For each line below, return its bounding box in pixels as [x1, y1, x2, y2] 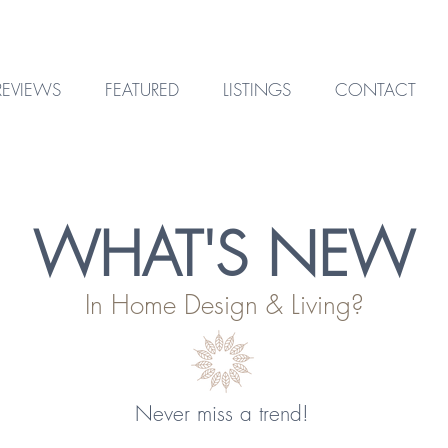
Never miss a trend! [134, 400, 316, 427]
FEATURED [105, 78, 179, 101]
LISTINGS [223, 78, 291, 101]
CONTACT [335, 78, 416, 101]
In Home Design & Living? [84, 288, 364, 322]
